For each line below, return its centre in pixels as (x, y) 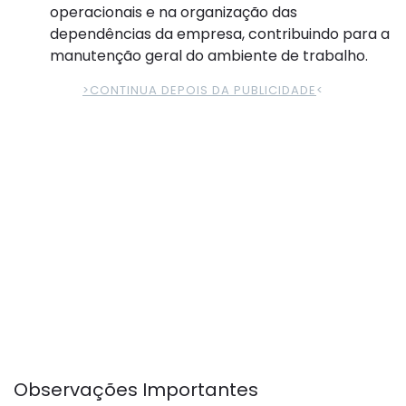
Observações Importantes (136, 390)
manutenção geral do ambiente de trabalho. (209, 56)
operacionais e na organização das (174, 13)
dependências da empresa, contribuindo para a (220, 34)
